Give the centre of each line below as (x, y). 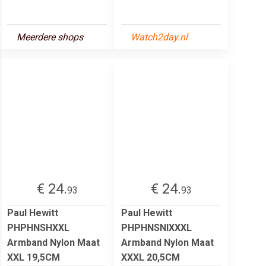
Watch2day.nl (159, 37)
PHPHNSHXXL (38, 227)
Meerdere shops (50, 37)
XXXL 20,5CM (151, 257)
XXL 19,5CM (34, 257)
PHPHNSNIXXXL (156, 227)
